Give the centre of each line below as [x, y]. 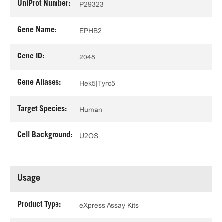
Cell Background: [45, 135]
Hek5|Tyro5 [97, 83]
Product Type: [39, 205]
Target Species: [42, 109]
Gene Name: [37, 30]
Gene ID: [31, 56]
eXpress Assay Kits [109, 205]
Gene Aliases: [39, 83]
